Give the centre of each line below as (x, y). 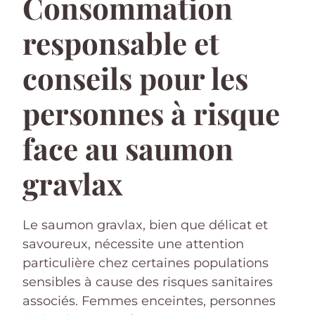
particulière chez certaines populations (146, 263)
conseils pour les (135, 78)
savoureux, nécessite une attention (133, 244)
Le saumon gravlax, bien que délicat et (145, 225)
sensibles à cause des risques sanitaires (148, 282)
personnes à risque (151, 113)
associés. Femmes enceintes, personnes (149, 301)
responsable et (121, 43)
